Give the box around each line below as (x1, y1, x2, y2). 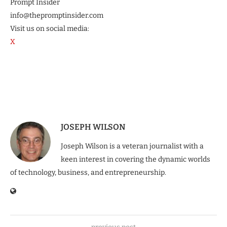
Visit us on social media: (10, 24, 89, 33)
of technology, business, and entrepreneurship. (10, 168, 166, 177)
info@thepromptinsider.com (10, 11, 103, 20)
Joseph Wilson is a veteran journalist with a (61, 141, 204, 150)
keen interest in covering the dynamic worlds (61, 155, 210, 164)
